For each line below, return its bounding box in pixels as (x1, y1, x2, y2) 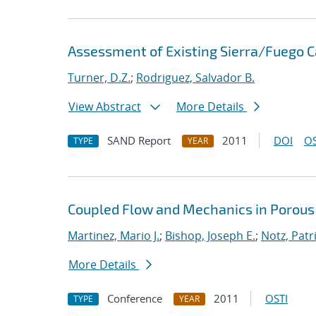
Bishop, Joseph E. (165, 228, 255, 243)
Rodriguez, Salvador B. (136, 70, 255, 85)
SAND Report (107, 133, 171, 147)
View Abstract (68, 99, 141, 114)
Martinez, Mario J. (68, 228, 159, 243)
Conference (107, 291, 162, 305)
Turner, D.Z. (68, 70, 130, 85)
